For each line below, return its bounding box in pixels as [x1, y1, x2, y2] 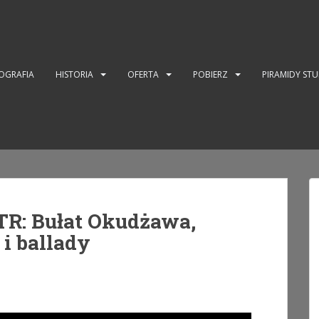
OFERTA [127, 68, 159, 80]
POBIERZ [193, 68, 228, 80]
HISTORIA [56, 68, 93, 80]
